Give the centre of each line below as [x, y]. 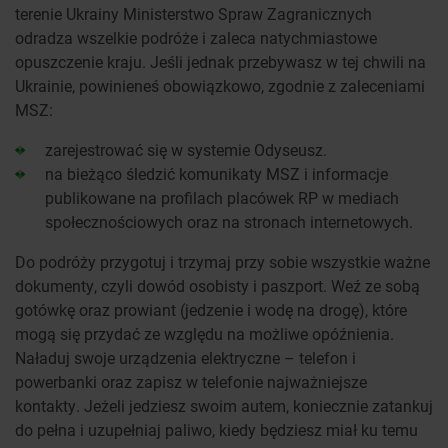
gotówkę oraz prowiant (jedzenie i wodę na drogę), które [211, 310]
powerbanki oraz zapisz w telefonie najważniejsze [191, 382]
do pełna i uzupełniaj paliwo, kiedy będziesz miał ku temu [216, 430]
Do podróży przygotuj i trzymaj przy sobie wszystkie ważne [222, 262]
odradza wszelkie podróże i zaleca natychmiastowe [196, 38]
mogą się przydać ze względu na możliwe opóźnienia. [204, 334]
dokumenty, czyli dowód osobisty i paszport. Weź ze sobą [217, 286]
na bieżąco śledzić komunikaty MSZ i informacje [216, 174]
